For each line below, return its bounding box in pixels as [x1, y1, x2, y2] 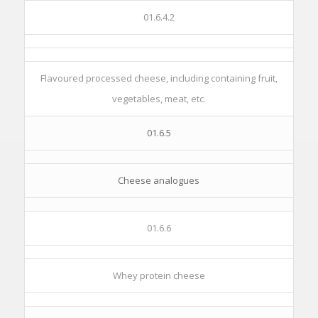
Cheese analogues [118, 174, 200, 187]
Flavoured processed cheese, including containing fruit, [40, 72, 278, 84]
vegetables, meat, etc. [111, 92, 206, 105]
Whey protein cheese [112, 269, 205, 282]
